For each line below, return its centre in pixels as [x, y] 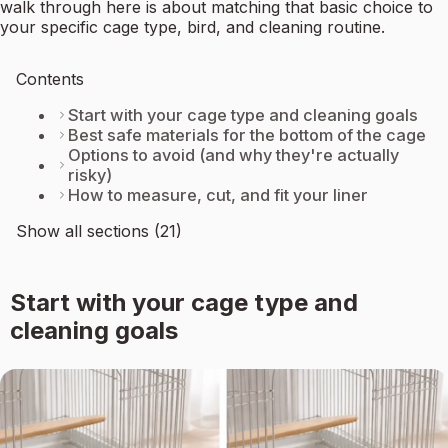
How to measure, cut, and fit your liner [218, 195]
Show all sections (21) [99, 231]
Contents [50, 79]
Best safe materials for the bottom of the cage [247, 135]
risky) [90, 175]
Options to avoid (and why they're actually [233, 155]
